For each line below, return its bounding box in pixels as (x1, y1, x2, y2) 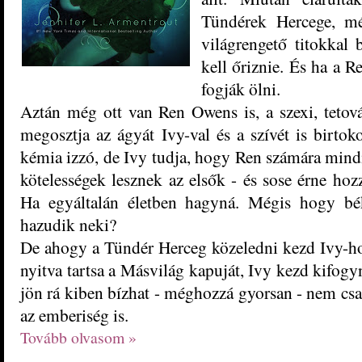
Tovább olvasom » (20, 326, 137, 348)
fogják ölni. (201, 76, 280, 100)
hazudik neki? (20, 212, 116, 236)
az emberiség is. (20, 302, 128, 326)
